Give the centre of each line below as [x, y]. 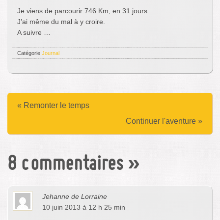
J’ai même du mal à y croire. [61, 22]
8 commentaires [65, 165]
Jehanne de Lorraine [75, 197]
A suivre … [34, 33]
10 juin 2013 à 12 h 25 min [84, 207]
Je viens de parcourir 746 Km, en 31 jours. [83, 11]
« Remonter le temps [53, 106]
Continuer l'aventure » [164, 121]
